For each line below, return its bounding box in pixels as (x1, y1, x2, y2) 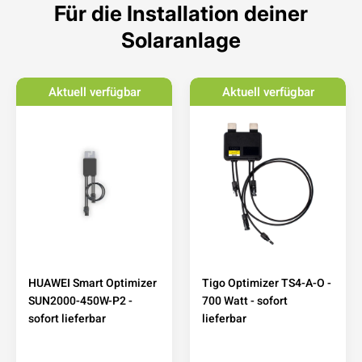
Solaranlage (121, 27, 241, 53)
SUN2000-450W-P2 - (28, 292, 133, 309)
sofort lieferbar (28, 309, 106, 326)
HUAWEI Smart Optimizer (28, 274, 157, 291)
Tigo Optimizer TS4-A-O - (202, 274, 331, 291)
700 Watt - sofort (202, 292, 288, 309)
